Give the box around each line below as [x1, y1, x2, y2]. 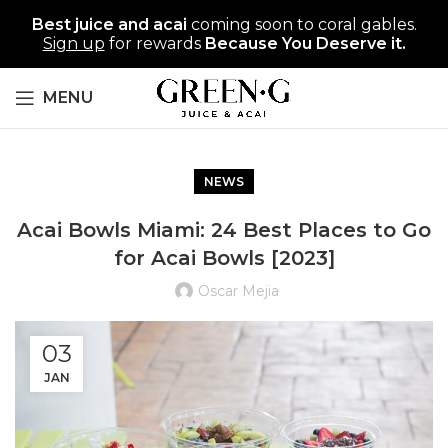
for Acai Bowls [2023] [113, 246, 335, 270]
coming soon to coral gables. [186, 15, 417, 34]
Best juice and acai [31, 15, 187, 34]
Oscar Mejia [197, 282, 279, 300]
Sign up [42, 34, 105, 53]
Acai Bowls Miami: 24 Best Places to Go [17, 218, 431, 242]
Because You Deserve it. [200, 34, 406, 53]
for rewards [104, 34, 201, 53]
